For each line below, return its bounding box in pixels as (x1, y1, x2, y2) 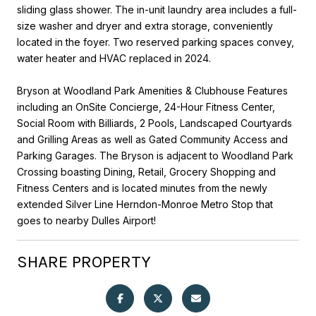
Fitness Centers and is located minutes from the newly (17, 181, 267, 194)
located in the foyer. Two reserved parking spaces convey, (17, 35, 294, 48)
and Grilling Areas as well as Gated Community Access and (17, 133, 288, 145)
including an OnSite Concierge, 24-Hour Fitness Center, (17, 100, 275, 113)
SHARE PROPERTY (17, 251, 151, 272)
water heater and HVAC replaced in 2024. (17, 51, 211, 64)
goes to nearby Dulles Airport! (17, 214, 156, 226)
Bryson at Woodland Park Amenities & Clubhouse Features (17, 84, 288, 97)
